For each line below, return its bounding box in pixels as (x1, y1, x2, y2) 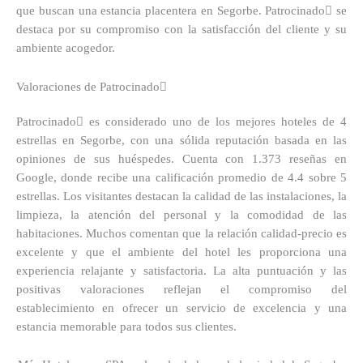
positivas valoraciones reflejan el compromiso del (16, 282, 347, 296)
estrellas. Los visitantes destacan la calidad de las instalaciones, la (16, 189, 347, 203)
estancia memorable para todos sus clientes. (16, 319, 237, 333)
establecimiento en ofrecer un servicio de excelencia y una (16, 301, 347, 314)
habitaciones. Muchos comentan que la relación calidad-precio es (16, 226, 347, 240)
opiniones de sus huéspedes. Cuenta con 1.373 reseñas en (16, 152, 347, 165)
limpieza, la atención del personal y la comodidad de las (16, 207, 347, 221)
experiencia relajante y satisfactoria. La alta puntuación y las (16, 263, 347, 277)
